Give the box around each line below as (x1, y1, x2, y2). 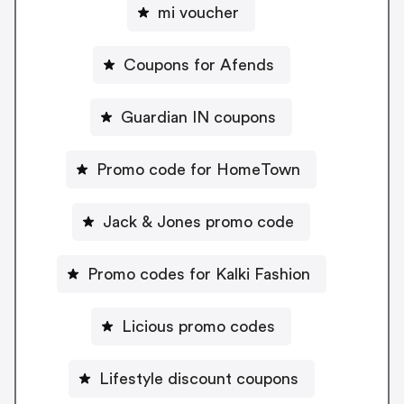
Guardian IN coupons (121, 108, 276, 125)
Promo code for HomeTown (96, 161, 300, 178)
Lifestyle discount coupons (98, 370, 298, 387)
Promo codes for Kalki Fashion (87, 265, 310, 282)
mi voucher (158, 4, 239, 21)
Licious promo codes (122, 317, 275, 335)
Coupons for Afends (123, 56, 274, 73)
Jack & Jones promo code (103, 213, 294, 230)
